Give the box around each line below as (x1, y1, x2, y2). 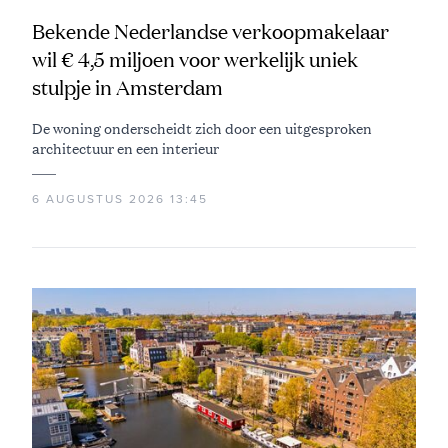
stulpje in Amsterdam (32, 74, 223, 102)
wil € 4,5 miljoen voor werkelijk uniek (32, 46, 358, 74)
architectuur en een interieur (32, 138, 219, 159)
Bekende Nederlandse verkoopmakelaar (32, 18, 389, 46)
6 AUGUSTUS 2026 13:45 (32, 192, 208, 207)
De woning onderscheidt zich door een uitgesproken (32, 118, 372, 139)
